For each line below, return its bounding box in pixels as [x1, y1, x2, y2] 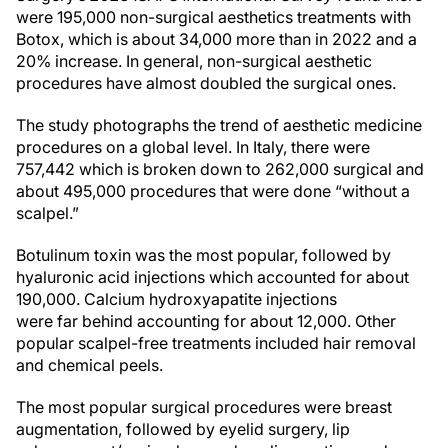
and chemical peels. [16, 355, 167, 375]
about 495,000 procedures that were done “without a [16, 181, 410, 201]
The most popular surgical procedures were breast [16, 397, 392, 417]
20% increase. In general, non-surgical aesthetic [16, 51, 372, 71]
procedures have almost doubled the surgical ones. [16, 73, 396, 93]
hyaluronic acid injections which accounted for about [16, 267, 409, 287]
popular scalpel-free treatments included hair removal [16, 333, 416, 353]
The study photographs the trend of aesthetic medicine [16, 115, 422, 135]
